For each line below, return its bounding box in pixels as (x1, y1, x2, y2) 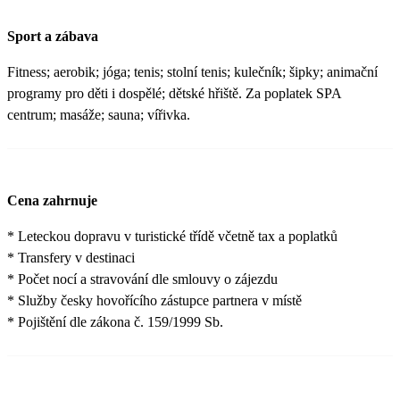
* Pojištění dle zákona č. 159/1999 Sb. (7, 314, 223, 330)
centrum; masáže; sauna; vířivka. (7, 107, 190, 123)
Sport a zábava (7, 29, 98, 45)
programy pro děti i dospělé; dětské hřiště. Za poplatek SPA (7, 86, 341, 102)
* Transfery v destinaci (7, 250, 135, 266)
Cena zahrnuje (7, 193, 97, 209)
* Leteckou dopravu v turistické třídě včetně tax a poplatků (7, 229, 337, 245)
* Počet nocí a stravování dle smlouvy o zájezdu (7, 271, 278, 287)
